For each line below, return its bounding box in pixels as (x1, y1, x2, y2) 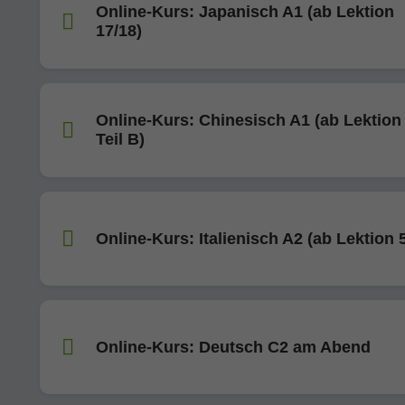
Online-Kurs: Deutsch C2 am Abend (96, 337, 371, 356)
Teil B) (96, 130, 145, 148)
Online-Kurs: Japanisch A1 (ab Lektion (96, 3, 394, 21)
